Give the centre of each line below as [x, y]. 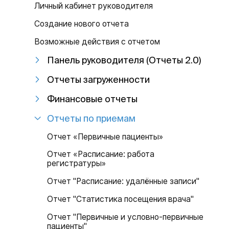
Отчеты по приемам [91, 118]
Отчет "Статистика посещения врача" [121, 199]
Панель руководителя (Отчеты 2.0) [124, 60]
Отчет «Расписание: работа [101, 154]
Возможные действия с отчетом [97, 41]
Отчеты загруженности [99, 79]
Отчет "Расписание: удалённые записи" [123, 181]
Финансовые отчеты [93, 99]
